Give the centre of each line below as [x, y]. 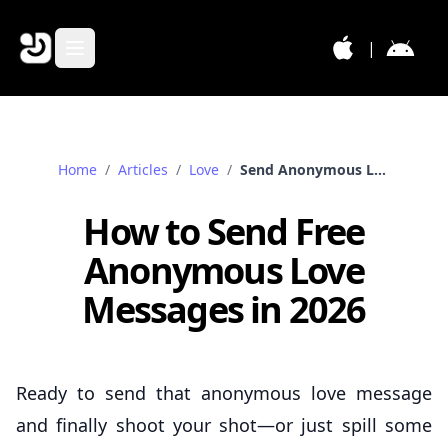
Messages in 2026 [224, 309]
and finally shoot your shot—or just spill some [224, 425]
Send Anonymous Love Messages [380, 169]
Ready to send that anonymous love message [224, 393]
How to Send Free [224, 231]
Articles [143, 169]
